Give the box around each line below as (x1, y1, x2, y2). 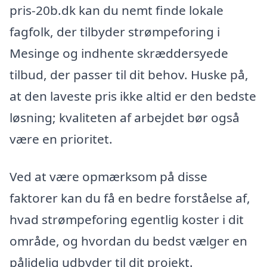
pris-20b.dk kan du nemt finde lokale (10, 1, 223, 18)
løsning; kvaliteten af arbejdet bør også (10, 108, 240, 126)
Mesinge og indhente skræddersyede (10, 44, 228, 61)
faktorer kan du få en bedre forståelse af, (10, 190, 250, 207)
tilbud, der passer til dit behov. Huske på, (10, 66, 249, 83)
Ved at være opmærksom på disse (10, 168, 207, 185)
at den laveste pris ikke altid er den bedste (10, 87, 256, 104)
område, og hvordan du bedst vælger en (10, 232, 247, 250)
